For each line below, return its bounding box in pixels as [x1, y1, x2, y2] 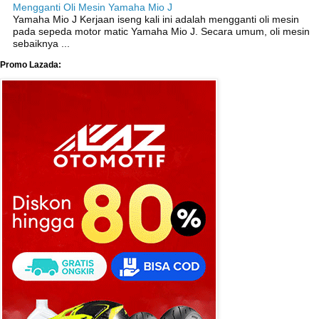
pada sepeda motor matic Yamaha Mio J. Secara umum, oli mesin [13, 26, 310, 38]
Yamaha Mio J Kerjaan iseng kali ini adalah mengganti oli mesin [13, 14, 299, 26]
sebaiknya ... [13, 38, 70, 50]
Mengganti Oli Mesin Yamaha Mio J [13, 1, 172, 14]
